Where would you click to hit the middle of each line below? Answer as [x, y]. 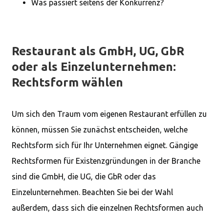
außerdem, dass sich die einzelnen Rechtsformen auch [108, 208]
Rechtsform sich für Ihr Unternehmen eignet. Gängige [105, 145]
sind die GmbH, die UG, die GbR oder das [84, 176]
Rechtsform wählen [67, 82]
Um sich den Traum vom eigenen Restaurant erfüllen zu [109, 114]
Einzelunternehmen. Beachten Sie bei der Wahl [92, 192]
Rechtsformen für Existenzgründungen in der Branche [106, 161]
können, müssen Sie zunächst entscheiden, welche [100, 130]
